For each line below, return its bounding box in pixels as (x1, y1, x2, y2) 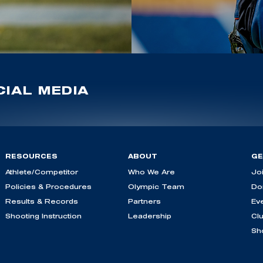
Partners (128, 197, 161, 205)
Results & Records (5, 197, 78, 205)
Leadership (128, 212, 171, 220)
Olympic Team (128, 183, 184, 191)
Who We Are (128, 168, 175, 176)
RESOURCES (5, 153, 58, 160)
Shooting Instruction (5, 212, 82, 220)
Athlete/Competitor (5, 168, 78, 176)
